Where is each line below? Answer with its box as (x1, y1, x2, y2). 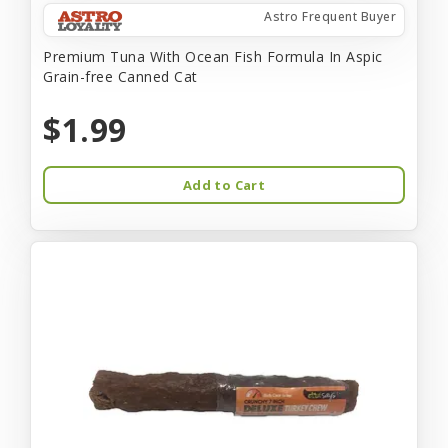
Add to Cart (182, 175, 266, 194)
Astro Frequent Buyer (264, 7, 396, 25)
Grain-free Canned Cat (43, 66, 198, 86)
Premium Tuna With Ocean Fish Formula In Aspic (43, 46, 383, 66)
